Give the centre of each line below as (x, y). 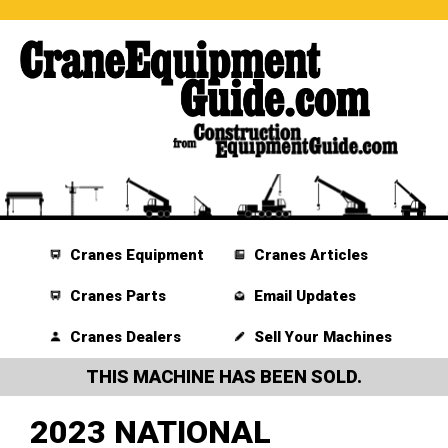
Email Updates (302, 296)
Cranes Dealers (124, 337)
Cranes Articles (308, 255)
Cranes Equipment (135, 255)
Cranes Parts (116, 296)
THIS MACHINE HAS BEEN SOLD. (224, 377)
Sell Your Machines (320, 337)
